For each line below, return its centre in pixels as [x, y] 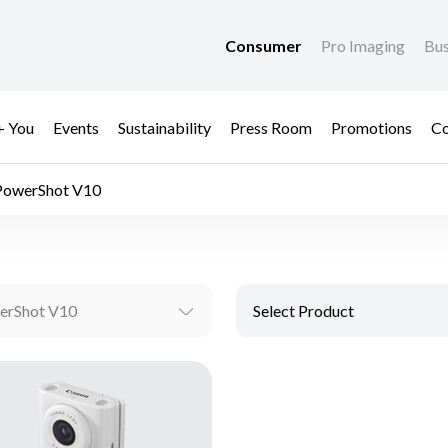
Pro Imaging [364, 46]
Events [76, 127]
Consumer [265, 46]
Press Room [271, 127]
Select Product [303, 311]
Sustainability [164, 127]
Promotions [371, 127]
